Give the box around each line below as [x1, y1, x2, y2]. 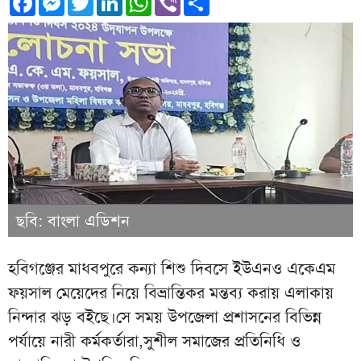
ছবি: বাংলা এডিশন [16, 210, 130, 231]
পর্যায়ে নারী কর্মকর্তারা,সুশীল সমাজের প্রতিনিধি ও [8, 330, 301, 351]
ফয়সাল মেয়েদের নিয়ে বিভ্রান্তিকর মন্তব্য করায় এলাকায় [8, 281, 334, 303]
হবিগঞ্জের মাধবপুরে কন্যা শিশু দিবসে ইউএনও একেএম [8, 257, 335, 279]
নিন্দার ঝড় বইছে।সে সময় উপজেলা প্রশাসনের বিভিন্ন [8, 305, 322, 327]
